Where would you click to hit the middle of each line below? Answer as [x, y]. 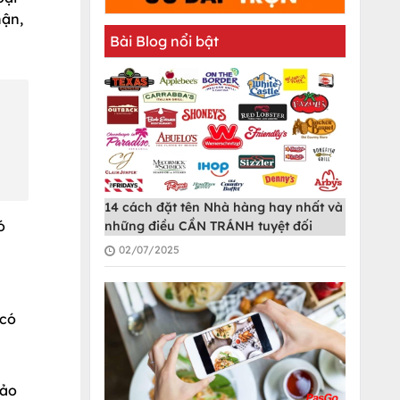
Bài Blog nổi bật [164, 41]
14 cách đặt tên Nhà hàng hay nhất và [224, 208]
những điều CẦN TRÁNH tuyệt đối [208, 226]
